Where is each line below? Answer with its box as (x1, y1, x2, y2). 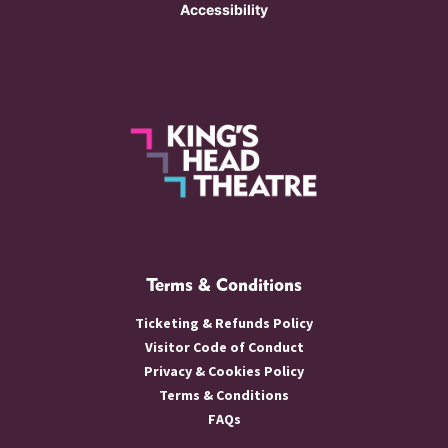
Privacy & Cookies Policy (144, 361, 304, 380)
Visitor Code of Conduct (144, 337, 304, 356)
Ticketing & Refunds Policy (135, 313, 313, 332)
